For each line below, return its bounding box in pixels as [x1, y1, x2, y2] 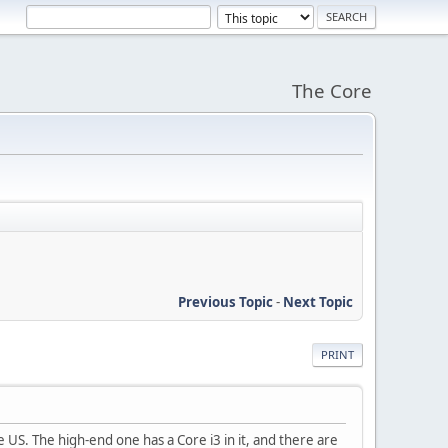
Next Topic [283, 292, 353, 311]
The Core [292, 78, 372, 103]
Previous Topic [178, 292, 273, 311]
